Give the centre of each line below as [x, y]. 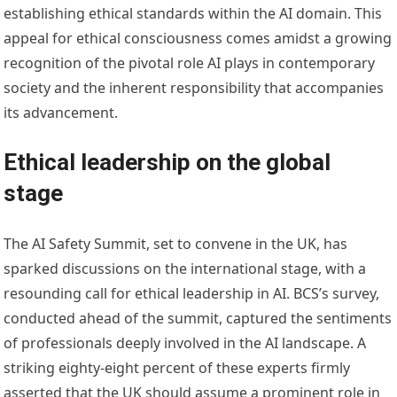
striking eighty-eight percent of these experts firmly [177, 368]
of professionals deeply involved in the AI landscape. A [185, 343]
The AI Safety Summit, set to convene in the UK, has [176, 244]
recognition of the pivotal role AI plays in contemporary [190, 63]
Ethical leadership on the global [167, 163]
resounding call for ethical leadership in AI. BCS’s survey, [192, 294]
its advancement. [61, 113]
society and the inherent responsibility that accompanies [194, 88]
